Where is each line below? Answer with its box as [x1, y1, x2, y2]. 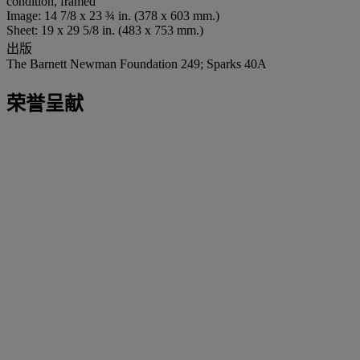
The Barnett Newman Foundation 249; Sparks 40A [6, 56, 267, 71]
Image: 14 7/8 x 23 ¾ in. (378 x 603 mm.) [6, 8, 219, 22]
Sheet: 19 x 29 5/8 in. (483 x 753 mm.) [6, 22, 203, 37]
